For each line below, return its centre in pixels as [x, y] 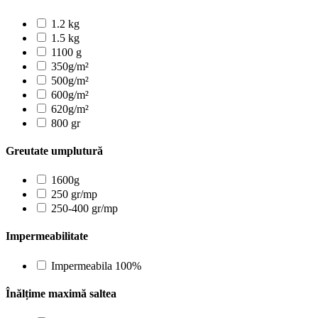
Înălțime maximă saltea [61, 293]
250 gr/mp [74, 194]
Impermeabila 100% [96, 265]
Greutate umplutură [54, 150]
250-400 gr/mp [84, 209]
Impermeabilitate [47, 236]
